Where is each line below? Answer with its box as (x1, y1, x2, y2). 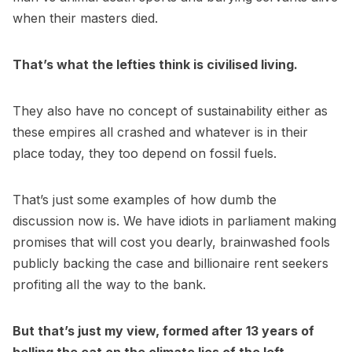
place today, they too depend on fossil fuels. (13, 145, 277, 161)
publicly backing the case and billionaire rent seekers (13, 255, 328, 271)
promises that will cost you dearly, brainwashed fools (13, 233, 330, 250)
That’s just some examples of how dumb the (13, 191, 277, 207)
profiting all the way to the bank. (13, 276, 206, 292)
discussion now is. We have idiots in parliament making (13, 212, 336, 229)
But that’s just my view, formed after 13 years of (13, 322, 314, 339)
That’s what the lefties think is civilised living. (13, 56, 298, 72)
